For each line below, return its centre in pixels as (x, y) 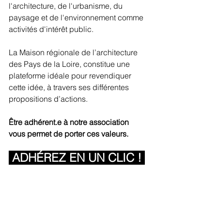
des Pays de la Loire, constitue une (70, 64)
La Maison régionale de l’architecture (74, 52)
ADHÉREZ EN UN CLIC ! (78, 158)
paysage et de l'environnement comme (77, 17)
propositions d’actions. (49, 99)
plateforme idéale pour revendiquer (71, 76)
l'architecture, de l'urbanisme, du (67, 6)
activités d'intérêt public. (51, 29)
